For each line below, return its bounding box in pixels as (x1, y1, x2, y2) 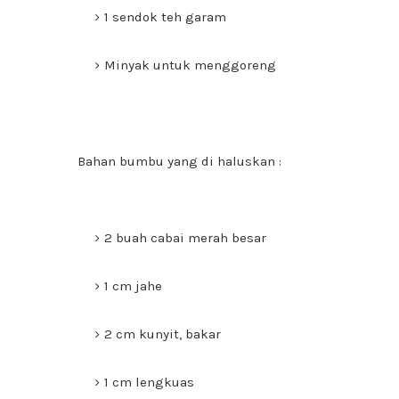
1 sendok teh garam (104, 9, 226, 25)
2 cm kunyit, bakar (104, 326, 221, 342)
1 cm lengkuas (104, 374, 194, 390)
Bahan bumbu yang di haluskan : (77, 153, 281, 169)
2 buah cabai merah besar (104, 230, 266, 246)
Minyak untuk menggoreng (104, 57, 276, 73)
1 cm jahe (104, 278, 162, 294)
